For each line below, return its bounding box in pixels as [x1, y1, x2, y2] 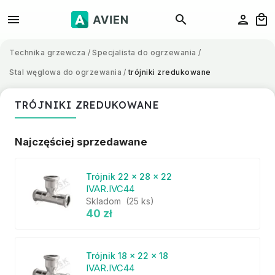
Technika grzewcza [9, 48, 86, 57]
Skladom [86, 196, 123, 206]
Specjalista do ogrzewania [92, 48, 196, 57]
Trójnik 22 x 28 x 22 [86, 171, 172, 182]
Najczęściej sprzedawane [15, 136, 147, 148]
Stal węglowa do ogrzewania [9, 68, 122, 77]
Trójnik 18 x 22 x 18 [86, 250, 168, 261]
